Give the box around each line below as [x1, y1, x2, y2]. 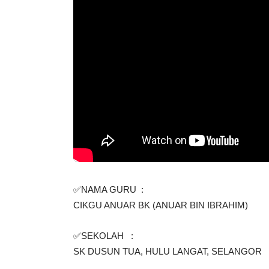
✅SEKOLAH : [73, 241, 136, 252]
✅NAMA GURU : [73, 195, 148, 205]
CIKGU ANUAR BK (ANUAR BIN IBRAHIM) [73, 211, 248, 221]
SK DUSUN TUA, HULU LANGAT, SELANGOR [73, 257, 262, 267]
